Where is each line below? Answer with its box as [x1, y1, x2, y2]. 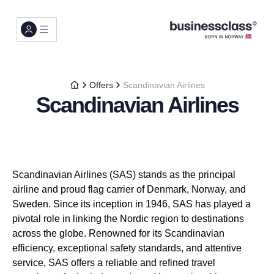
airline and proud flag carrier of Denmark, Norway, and [12, 184, 246, 194]
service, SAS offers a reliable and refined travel [12, 257, 215, 268]
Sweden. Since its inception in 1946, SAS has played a [12, 199, 251, 209]
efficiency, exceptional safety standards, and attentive [12, 243, 242, 253]
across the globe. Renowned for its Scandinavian [12, 228, 224, 239]
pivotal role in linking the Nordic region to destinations [12, 213, 244, 224]
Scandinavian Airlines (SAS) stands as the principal [12, 169, 235, 180]
